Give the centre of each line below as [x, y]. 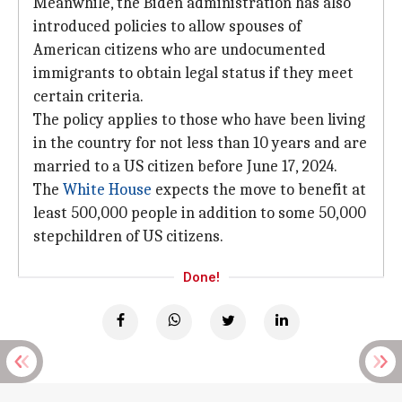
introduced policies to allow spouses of [167, 26]
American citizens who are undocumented [179, 50]
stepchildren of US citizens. [128, 236]
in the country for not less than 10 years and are [200, 143]
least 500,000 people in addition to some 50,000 [200, 213]
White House [107, 190]
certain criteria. [88, 96]
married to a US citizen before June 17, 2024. [185, 166]
